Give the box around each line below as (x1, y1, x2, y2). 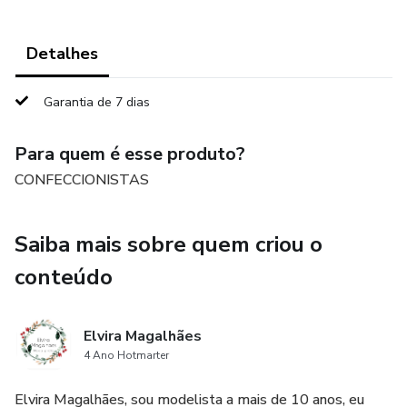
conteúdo (15, 263, 113, 292)
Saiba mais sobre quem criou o (15, 230, 323, 259)
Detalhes (26, 43, 98, 65)
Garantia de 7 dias (44, 94, 150, 111)
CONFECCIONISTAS (15, 170, 149, 190)
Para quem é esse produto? (15, 142, 245, 166)
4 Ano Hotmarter (84, 348, 169, 362)
